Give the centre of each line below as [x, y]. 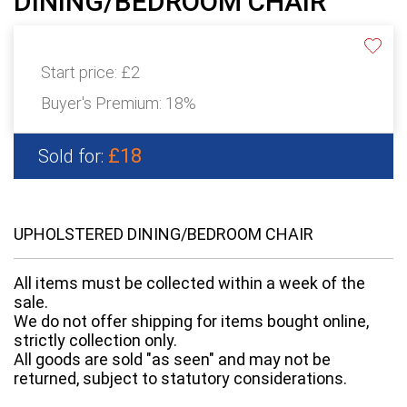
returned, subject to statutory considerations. [180, 379]
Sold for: [73, 157]
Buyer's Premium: [103, 104]
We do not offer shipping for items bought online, [191, 322]
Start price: [81, 73]
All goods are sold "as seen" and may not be [172, 360]
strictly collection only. [95, 341]
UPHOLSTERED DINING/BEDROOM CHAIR [164, 234]
